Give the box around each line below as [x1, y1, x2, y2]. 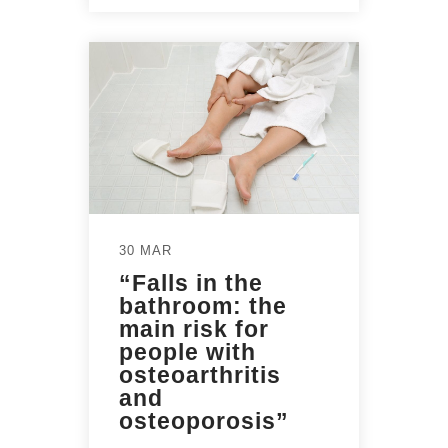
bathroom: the [119, 293, 287, 320]
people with [119, 339, 256, 366]
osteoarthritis [119, 362, 281, 389]
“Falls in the [119, 270, 263, 297]
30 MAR [119, 243, 172, 259]
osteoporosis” [119, 408, 289, 435]
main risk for [119, 316, 269, 343]
